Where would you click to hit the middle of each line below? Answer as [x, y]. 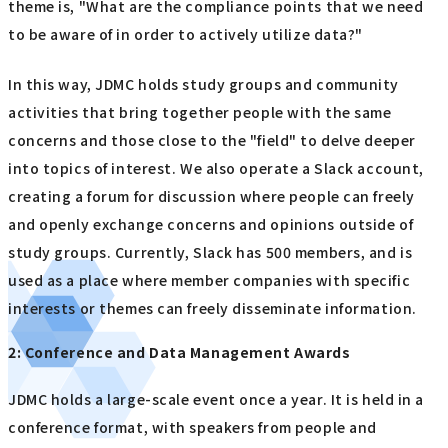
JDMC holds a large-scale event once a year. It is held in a [216, 399]
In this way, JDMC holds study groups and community [203, 84]
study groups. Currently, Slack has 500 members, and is [210, 252]
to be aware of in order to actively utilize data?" [185, 33]
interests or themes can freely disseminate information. [212, 308]
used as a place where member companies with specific [209, 280]
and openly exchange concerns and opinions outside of [211, 224]
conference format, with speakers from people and [192, 427]
